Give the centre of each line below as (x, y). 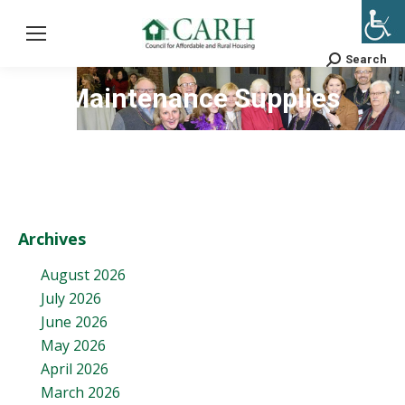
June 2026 (74, 322)
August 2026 (83, 275)
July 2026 (71, 298)
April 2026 (75, 369)
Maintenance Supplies (202, 98)
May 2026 (73, 345)
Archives (52, 239)
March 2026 (80, 392)
